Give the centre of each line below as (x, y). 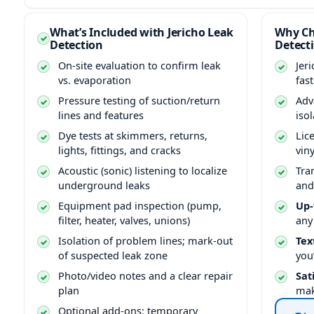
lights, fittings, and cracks (120, 150)
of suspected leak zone (113, 255)
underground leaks (104, 185)
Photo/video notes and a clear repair (145, 275)
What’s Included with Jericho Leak (142, 32)
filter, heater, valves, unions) (124, 220)
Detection (76, 45)
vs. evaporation (95, 80)
